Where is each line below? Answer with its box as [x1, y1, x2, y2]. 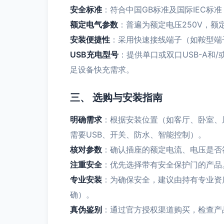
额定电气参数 [70, 19, 118, 29]
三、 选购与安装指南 [70, 91, 162, 103]
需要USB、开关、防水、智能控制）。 [70, 129, 206, 139]
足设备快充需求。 [70, 64, 134, 74]
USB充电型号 [70, 49, 118, 59]
